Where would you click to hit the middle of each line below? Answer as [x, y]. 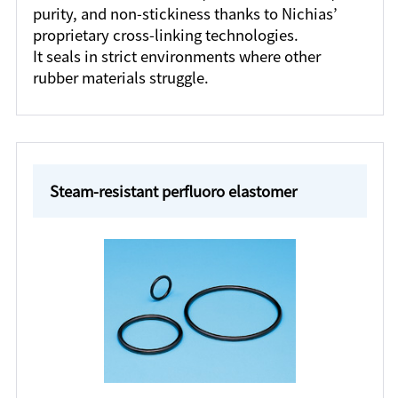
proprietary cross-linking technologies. [165, 35]
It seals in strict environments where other [176, 56]
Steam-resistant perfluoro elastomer [173, 191]
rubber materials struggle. [120, 78]
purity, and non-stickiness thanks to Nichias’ [185, 14]
